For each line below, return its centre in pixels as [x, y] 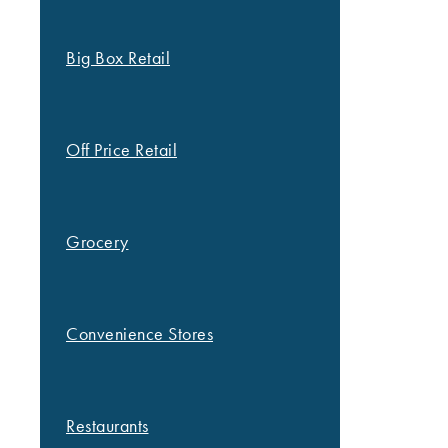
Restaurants [107, 426]
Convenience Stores [139, 334]
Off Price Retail [121, 150]
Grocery [97, 242]
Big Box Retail [118, 58]
